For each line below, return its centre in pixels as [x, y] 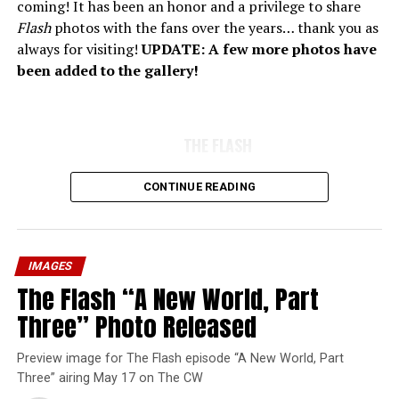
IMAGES [50, 266]
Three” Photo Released [136, 327]
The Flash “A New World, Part [167, 299]
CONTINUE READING [199, 187]
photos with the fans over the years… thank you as [214, 28]
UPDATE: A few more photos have [259, 49]
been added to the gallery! [107, 71]
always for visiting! [79, 49]
